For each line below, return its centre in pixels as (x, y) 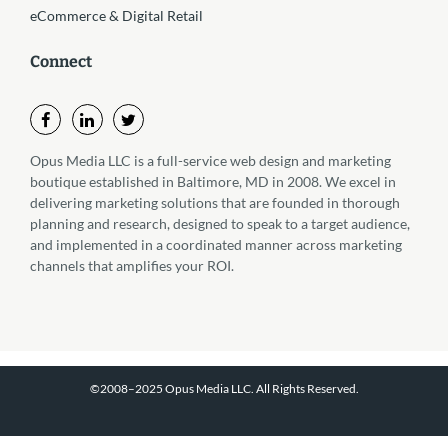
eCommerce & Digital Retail (116, 16)
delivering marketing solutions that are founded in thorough (215, 203)
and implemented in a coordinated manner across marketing (216, 245)
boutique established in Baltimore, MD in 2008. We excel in (213, 182)
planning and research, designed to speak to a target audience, (220, 224)
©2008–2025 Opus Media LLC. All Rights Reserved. (224, 389)
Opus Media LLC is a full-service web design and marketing (210, 161)
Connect (61, 62)
